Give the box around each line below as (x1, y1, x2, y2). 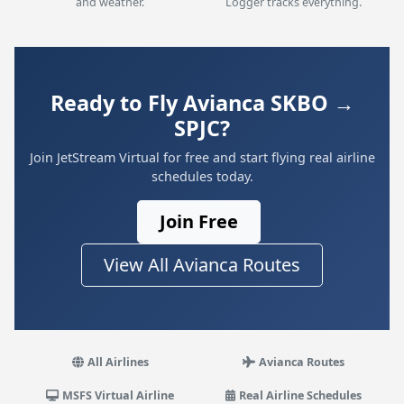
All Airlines (87, 354, 149, 370)
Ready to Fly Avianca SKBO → (50, 88, 354, 117)
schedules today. (151, 168, 253, 185)
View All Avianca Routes (104, 252, 300, 277)
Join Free (159, 209, 238, 234)
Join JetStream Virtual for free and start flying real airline (29, 149, 375, 166)
